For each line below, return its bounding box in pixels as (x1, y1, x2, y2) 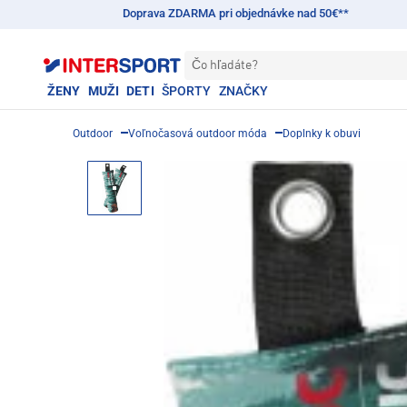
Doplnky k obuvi (283, 127, 361, 140)
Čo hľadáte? (192, 59, 258, 72)
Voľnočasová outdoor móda (128, 127, 267, 140)
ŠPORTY (161, 84, 212, 98)
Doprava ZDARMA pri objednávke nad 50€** (122, 6, 349, 20)
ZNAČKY (218, 84, 269, 98)
